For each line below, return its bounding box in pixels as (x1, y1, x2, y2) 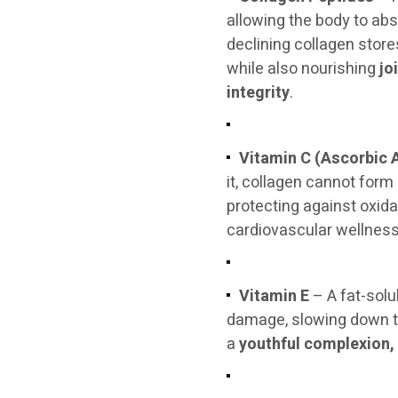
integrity (227, 81, 291, 105)
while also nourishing (227, 57, 380, 81)
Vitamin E (239, 284, 310, 308)
